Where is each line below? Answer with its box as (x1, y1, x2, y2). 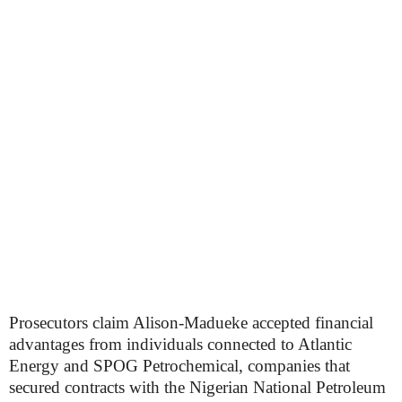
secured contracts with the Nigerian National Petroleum (9, 378, 386, 397)
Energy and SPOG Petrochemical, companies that (9, 356, 350, 375)
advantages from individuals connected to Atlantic (9, 335, 352, 354)
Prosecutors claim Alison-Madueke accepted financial (9, 313, 373, 332)
